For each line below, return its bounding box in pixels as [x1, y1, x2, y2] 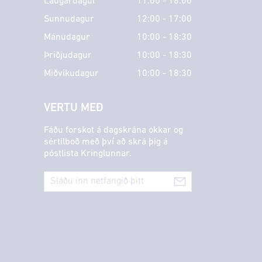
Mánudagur [43, 32, 90, 42]
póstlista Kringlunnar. [43, 149, 132, 158]
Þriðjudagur [43, 50, 92, 60]
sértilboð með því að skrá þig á [43, 137, 168, 147]
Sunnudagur [43, 14, 94, 24]
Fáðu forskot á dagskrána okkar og [43, 125, 183, 135]
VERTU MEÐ [43, 102, 104, 114]
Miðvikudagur [43, 68, 99, 78]
